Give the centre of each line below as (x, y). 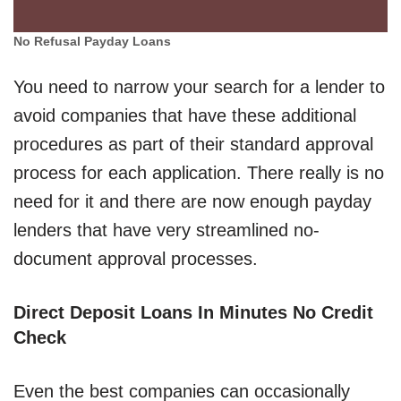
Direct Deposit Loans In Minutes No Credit (193, 313)
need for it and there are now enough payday (192, 202)
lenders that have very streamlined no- (166, 230)
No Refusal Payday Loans (92, 42)
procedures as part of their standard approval (193, 145)
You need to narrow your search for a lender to (199, 87)
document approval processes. (136, 259)
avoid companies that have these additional (185, 116)
